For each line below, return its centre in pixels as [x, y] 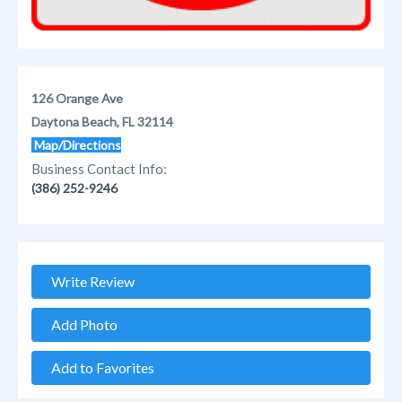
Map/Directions [76, 145]
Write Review [89, 282]
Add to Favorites [99, 368]
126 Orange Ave [77, 99]
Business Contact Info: [99, 169]
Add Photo [80, 325]
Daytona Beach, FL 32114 [102, 122]
